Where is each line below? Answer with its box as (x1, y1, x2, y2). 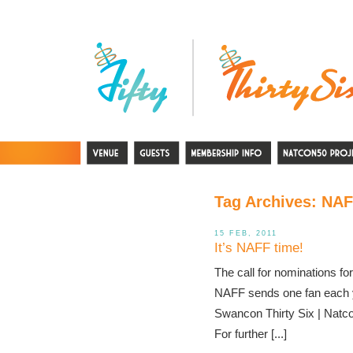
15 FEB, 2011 (214, 229, 277, 237)
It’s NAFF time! (214, 240, 303, 255)
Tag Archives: (214, 193, 321, 210)
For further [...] (214, 326, 287, 340)
